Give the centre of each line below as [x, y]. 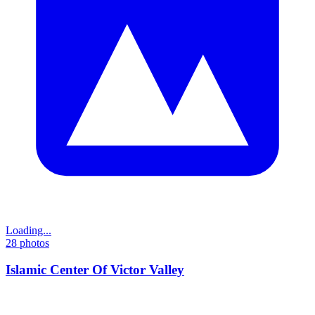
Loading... [28, 230]
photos [33, 243]
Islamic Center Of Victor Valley [95, 270]
